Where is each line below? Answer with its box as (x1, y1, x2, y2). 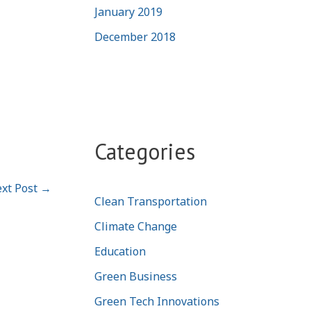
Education (94, 243, 146, 259)
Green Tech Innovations (94, 293, 219, 309)
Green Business (94, 268, 177, 284)
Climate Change (94, 218, 177, 234)
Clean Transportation (94, 193, 207, 209)
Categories (94, 136, 195, 166)
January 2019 (94, 3, 162, 19)
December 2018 (94, 28, 176, 44)
